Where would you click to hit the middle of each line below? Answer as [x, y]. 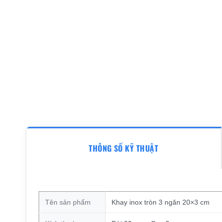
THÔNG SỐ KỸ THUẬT [124, 148]
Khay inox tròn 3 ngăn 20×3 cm [160, 202]
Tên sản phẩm [68, 202]
